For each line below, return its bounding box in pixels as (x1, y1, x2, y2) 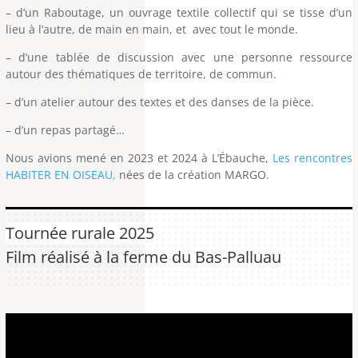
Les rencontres (272, 150, 352, 166)
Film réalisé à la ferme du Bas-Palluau (6, 246, 281, 268)
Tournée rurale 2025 (6, 222, 154, 245)
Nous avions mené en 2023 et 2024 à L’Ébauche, (6, 150, 272, 166)
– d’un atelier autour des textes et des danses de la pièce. (6, 94, 314, 110)
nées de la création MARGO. (119, 167, 269, 183)
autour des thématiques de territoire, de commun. (6, 66, 276, 82)
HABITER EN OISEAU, (6, 167, 119, 183)
